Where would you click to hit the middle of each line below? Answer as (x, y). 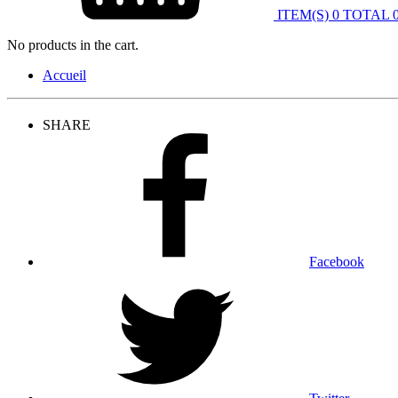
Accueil (64, 75)
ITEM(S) (303, 15)
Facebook (337, 261)
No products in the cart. (73, 45)
